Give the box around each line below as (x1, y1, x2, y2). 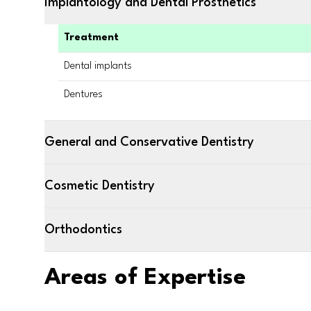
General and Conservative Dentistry (44, 136, 254, 149)
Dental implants (64, 61, 132, 72)
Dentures (64, 90, 103, 100)
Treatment (64, 33, 119, 43)
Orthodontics (44, 224, 122, 236)
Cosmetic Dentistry (44, 180, 155, 192)
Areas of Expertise (44, 267, 246, 289)
